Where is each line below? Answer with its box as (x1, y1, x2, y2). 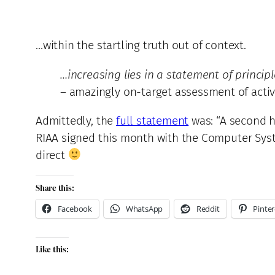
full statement (115, 113, 189, 128)
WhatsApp (125, 203, 163, 214)
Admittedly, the (36, 113, 116, 128)
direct (36, 147, 68, 162)
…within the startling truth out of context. (36, 38, 246, 53)
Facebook (57, 203, 93, 214)
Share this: (36, 182, 74, 193)
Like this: (36, 244, 69, 255)
